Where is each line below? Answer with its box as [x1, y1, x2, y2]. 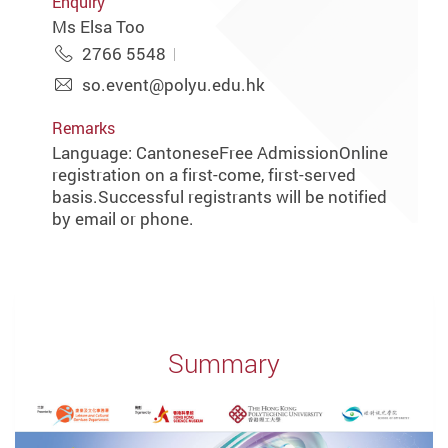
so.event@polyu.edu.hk [81, 72, 265, 96]
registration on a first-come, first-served [52, 163, 357, 187]
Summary [168, 344, 280, 381]
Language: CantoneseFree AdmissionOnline [52, 141, 389, 165]
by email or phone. [52, 207, 195, 231]
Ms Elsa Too [52, 15, 146, 39]
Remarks [52, 118, 116, 140]
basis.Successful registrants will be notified [52, 185, 388, 209]
